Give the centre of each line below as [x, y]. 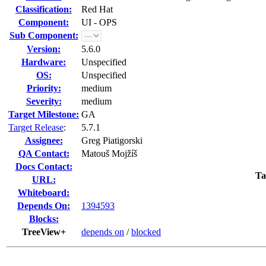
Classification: [44, 9]
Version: [44, 49]
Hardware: [44, 62]
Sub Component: [44, 35]
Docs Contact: [44, 167]
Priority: [44, 88]
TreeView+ [44, 232]
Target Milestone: [44, 114]
